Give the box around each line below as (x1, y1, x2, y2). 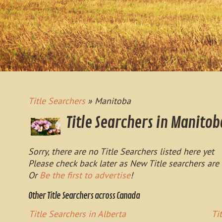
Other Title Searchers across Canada (28, 190, 140, 202)
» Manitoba (85, 95, 131, 107)
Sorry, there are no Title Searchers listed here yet (28, 146, 214, 158)
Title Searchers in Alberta (29, 208, 126, 220)
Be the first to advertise (40, 169, 130, 181)
